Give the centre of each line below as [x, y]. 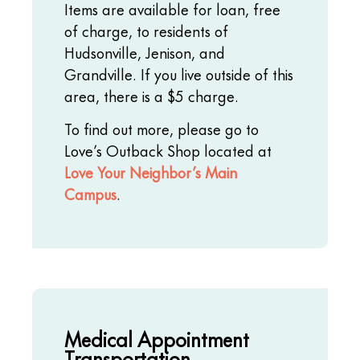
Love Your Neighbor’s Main [151, 172]
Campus [90, 194]
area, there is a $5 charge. [151, 95]
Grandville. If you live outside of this [179, 73]
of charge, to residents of [146, 30]
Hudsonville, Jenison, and [145, 51]
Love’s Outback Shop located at [168, 150]
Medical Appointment [157, 337]
